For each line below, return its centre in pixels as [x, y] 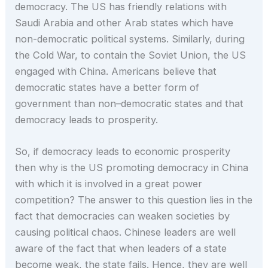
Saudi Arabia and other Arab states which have [124, 23]
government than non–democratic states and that [130, 103]
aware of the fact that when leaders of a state [121, 249]
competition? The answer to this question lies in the [134, 200]
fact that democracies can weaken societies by [123, 216]
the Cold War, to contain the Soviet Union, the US [131, 55]
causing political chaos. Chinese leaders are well [126, 232]
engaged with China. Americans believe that [116, 71]
